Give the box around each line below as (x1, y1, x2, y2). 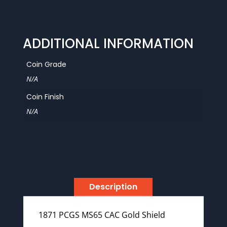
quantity (22, 9, 51, 19)
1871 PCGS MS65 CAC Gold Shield (38, 209, 165, 221)
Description (89, 181, 138, 193)
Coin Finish (26, 91, 64, 102)
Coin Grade (26, 59, 66, 69)
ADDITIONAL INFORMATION (22, 34, 194, 53)
